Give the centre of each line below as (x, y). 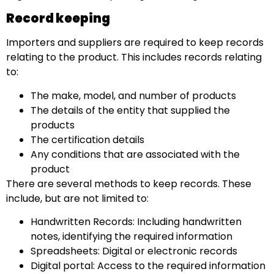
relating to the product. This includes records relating (134, 57)
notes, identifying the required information (133, 236)
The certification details (89, 139)
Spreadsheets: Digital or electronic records (135, 251)
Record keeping (59, 19)
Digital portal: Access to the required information (148, 265)
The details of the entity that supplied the (130, 110)
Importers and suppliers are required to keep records (135, 43)
